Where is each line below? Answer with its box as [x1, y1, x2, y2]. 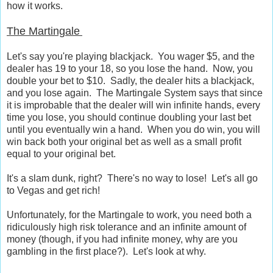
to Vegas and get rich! [7, 185, 100, 196]
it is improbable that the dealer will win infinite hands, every [7, 99, 260, 110]
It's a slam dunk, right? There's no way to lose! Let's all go [7, 172, 258, 183]
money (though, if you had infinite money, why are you [7, 233, 238, 244]
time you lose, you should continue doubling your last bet [7, 112, 251, 122]
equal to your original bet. [7, 148, 116, 159]
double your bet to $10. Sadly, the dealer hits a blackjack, [7, 75, 254, 86]
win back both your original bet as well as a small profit [7, 136, 241, 147]
